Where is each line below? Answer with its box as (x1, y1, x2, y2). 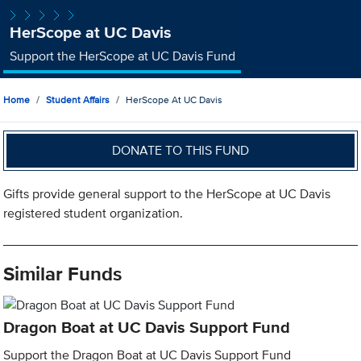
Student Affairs (46, 93, 110, 107)
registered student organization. (3, 204, 184, 223)
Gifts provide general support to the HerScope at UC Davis (3, 185, 331, 204)
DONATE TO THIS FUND (112, 140, 250, 160)
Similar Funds (3, 259, 122, 288)
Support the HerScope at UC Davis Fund (9, 46, 235, 65)
